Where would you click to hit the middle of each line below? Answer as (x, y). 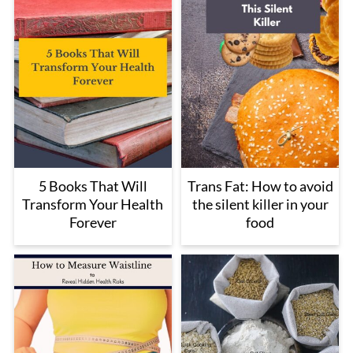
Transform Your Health (93, 204)
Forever (93, 222)
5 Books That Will (93, 186)
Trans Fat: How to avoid (260, 186)
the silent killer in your (260, 204)
